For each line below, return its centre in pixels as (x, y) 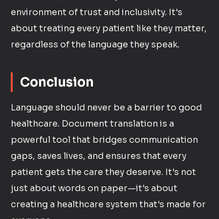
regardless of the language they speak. (95, 44)
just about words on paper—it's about (94, 188)
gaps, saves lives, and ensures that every (99, 156)
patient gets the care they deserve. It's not (104, 172)
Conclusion (57, 82)
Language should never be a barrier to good (107, 108)
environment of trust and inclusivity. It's (97, 12)
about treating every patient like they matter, (109, 28)
